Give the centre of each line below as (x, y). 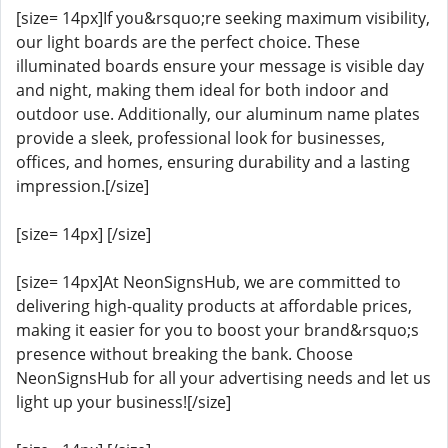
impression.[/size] (82, 186)
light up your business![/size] (123, 402)
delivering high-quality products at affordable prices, (214, 306)
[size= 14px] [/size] (83, 234)
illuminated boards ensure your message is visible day (220, 66)
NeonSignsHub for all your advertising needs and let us (223, 378)
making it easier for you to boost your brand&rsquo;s (217, 330)
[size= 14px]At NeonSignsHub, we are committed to (208, 282)
